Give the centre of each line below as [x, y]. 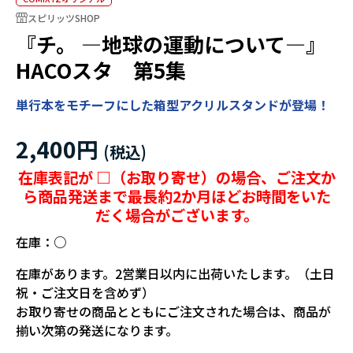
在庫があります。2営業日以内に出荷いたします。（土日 [175, 274]
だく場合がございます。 [176, 216]
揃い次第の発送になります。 [97, 331]
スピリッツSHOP [64, 17]
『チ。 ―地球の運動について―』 [171, 44]
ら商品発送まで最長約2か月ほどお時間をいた [176, 197]
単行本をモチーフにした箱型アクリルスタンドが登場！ [173, 105]
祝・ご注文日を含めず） [85, 293]
